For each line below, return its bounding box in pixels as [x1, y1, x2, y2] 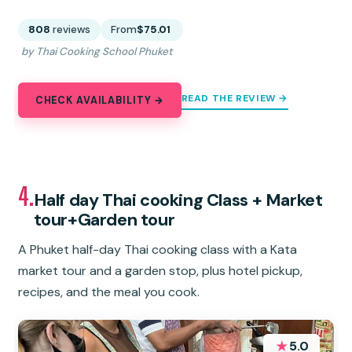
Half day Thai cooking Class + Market [33, 188, 323, 211]
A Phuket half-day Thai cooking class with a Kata [18, 240, 298, 258]
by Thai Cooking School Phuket [20, 45, 172, 59]
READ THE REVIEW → [181, 92, 288, 105]
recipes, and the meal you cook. [18, 283, 200, 300]
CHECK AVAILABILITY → [35, 93, 165, 107]
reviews [53, 23, 91, 37]
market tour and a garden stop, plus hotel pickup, [18, 262, 303, 279]
